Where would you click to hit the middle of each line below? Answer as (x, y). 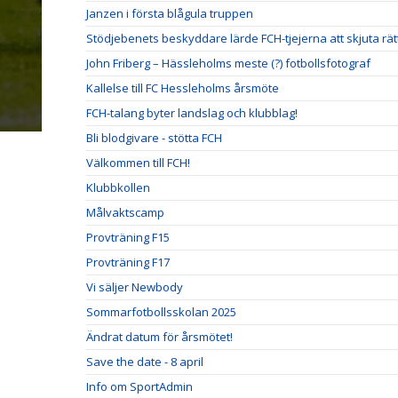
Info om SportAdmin (139, 386)
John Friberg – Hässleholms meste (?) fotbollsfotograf (228, 63)
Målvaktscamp (125, 212)
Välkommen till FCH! (138, 162)
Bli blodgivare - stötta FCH (154, 137)
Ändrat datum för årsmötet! (159, 336)
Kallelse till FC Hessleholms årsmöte (183, 88)
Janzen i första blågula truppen (170, 13)
